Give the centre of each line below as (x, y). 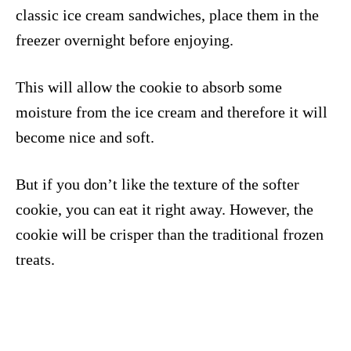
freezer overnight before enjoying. (125, 40)
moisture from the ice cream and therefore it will (172, 112)
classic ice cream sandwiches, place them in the (167, 14)
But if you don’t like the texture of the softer (157, 184)
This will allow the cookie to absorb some (149, 87)
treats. (35, 259)
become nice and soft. (85, 137)
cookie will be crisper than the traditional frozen (170, 234)
